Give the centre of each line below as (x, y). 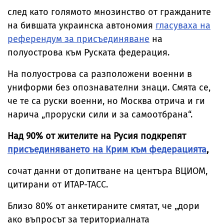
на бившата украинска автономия (81, 25)
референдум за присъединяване (78, 39)
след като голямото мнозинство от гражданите (109, 12)
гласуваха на (183, 25)
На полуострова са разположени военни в (100, 74)
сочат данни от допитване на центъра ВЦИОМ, (107, 171)
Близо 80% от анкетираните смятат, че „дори (103, 206)
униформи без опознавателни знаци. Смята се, (109, 87)
